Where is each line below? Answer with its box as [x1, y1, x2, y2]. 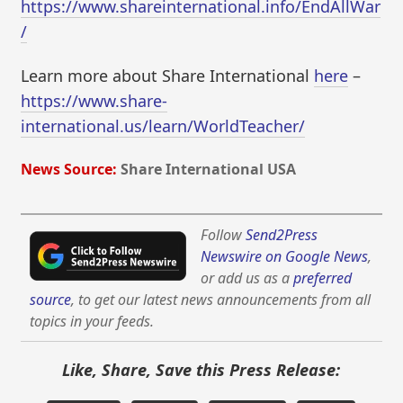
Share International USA [121, 158, 297, 179]
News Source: [21, 158, 118, 179]
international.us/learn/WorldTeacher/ [21, 115, 306, 138]
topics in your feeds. [30, 311, 155, 331]
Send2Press [246, 225, 318, 245]
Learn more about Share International [21, 65, 315, 87]
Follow [201, 225, 246, 245]
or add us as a [201, 268, 294, 288]
